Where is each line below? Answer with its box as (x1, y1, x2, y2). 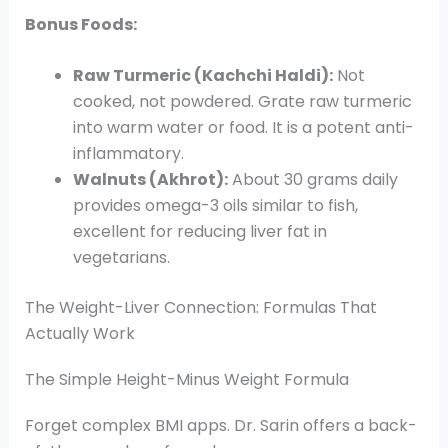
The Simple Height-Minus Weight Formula (24, 368, 349, 392)
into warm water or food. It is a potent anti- (72, 116, 414, 140)
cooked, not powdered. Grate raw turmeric (72, 90, 412, 114)
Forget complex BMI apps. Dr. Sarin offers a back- (24, 414, 417, 438)
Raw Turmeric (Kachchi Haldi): (72, 64, 333, 88)
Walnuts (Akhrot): (72, 168, 228, 192)
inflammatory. (72, 142, 184, 166)
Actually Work (24, 322, 135, 346)
